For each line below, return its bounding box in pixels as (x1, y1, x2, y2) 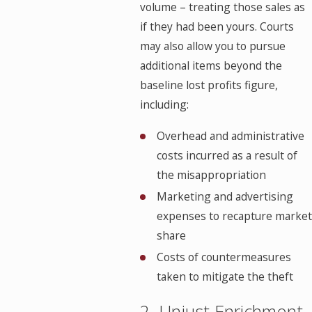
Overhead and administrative (156, 128, 304, 144)
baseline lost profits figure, (140, 77, 279, 93)
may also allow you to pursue (140, 38, 286, 54)
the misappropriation (156, 167, 266, 183)
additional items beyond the (140, 58, 283, 74)
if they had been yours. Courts (140, 19, 295, 35)
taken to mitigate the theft (156, 269, 293, 285)
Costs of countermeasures (156, 249, 291, 265)
